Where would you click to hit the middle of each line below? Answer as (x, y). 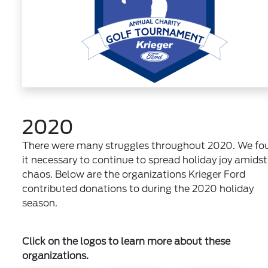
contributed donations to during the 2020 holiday (138, 188)
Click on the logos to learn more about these (127, 241)
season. (40, 203)
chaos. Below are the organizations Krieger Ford (134, 174)
